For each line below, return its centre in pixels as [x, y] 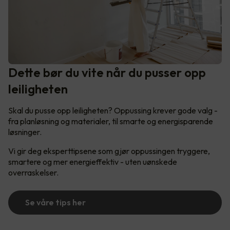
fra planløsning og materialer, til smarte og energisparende [111, 121]
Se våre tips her [55, 202]
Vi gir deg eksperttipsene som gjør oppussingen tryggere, [109, 151]
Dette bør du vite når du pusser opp [107, 72]
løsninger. [26, 132]
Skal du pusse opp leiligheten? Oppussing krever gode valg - [113, 110]
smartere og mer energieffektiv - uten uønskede [93, 161]
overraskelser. [33, 172]
